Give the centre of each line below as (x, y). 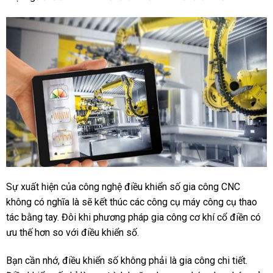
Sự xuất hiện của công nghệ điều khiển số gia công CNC (123, 187)
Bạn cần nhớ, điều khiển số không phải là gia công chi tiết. (126, 261)
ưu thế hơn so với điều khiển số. (72, 233)
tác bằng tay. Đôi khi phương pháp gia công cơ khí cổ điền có (133, 218)
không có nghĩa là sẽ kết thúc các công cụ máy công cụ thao (131, 202)
